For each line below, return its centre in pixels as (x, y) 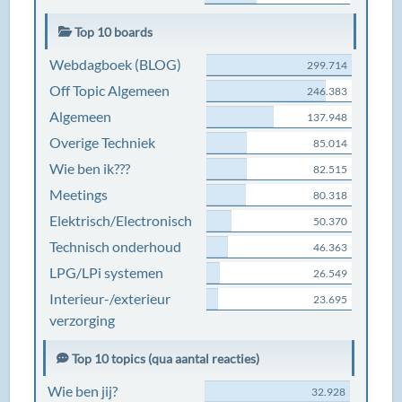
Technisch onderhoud (116, 246)
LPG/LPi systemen (107, 272)
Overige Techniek (103, 142)
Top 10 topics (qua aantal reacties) (165, 358)
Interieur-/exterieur (110, 298)
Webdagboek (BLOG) (116, 64)
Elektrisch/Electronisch (121, 220)
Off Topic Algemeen (110, 90)
